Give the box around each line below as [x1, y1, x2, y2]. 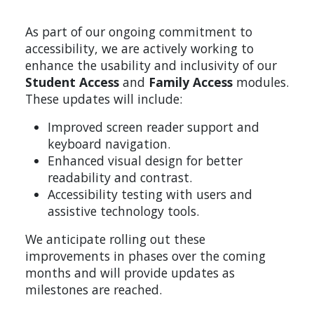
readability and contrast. [48, 168, 192, 186]
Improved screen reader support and [48, 118, 259, 135]
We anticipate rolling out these [25, 230, 205, 247]
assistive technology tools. [48, 202, 199, 219]
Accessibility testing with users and [48, 185, 252, 203]
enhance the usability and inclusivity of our [25, 56, 277, 74]
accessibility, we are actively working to [25, 39, 254, 57]
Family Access [149, 73, 233, 90]
